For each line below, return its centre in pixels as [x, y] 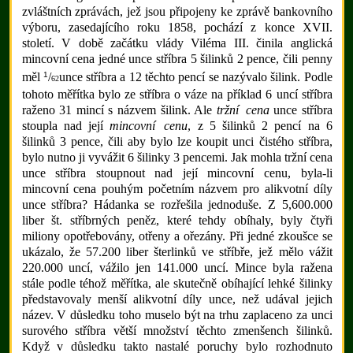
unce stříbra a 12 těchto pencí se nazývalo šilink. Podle [195, 76]
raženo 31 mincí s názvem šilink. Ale [119, 110]
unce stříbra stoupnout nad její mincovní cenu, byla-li [177, 173]
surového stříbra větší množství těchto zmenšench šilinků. [177, 330]
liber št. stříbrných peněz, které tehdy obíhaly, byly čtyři [177, 220]
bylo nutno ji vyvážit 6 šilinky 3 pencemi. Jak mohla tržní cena [177, 157]
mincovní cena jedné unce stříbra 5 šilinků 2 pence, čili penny [177, 58]
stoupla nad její [66, 125]
